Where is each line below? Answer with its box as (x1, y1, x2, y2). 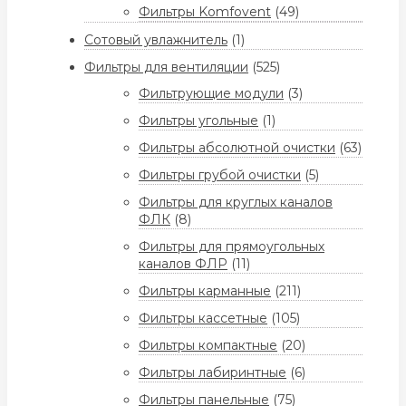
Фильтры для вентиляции (84, 59, 248, 76)
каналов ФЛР (139, 256, 227, 273)
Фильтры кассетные (139, 310, 267, 327)
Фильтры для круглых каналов (139, 194, 333, 211)
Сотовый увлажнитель (84, 32, 227, 49)
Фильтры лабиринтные (139, 364, 286, 382)
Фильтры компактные (139, 337, 277, 354)
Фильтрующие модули (139, 85, 284, 102)
